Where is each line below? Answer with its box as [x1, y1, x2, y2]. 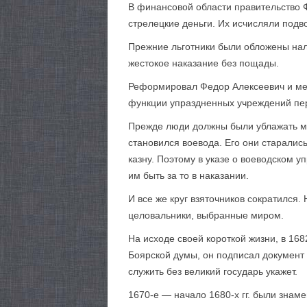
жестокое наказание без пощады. [128, 58, 279, 69]
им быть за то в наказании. [128, 170, 249, 181]
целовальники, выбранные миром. [128, 210, 284, 221]
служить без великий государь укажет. [128, 266, 297, 277]
